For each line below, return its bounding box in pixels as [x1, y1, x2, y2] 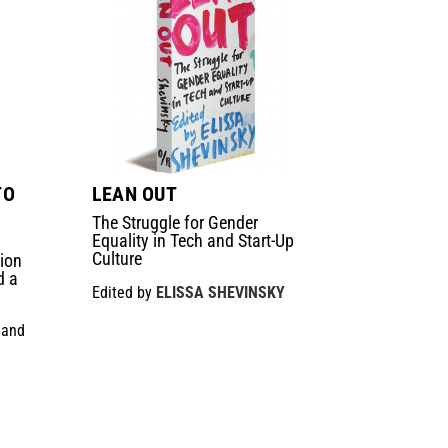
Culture [91, 247, 142, 269]
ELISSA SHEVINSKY [155, 282, 285, 302]
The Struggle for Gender [91, 211, 258, 233]
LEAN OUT [91, 181, 177, 206]
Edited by [91, 282, 156, 302]
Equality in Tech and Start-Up [91, 229, 294, 251]
